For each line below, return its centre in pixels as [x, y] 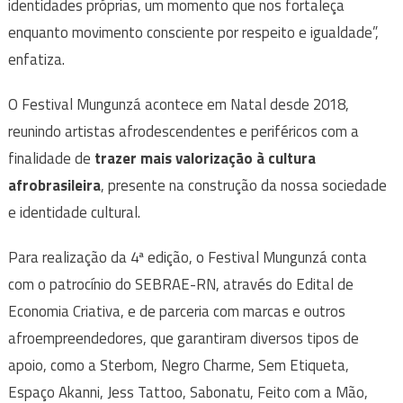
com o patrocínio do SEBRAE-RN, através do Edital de [180, 285]
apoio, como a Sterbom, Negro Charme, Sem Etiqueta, [178, 366]
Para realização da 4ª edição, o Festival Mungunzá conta [187, 258]
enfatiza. [36, 60]
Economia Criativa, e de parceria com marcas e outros [176, 312]
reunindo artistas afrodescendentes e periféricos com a [183, 132]
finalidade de [51, 159]
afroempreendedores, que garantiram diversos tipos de [183, 339]
